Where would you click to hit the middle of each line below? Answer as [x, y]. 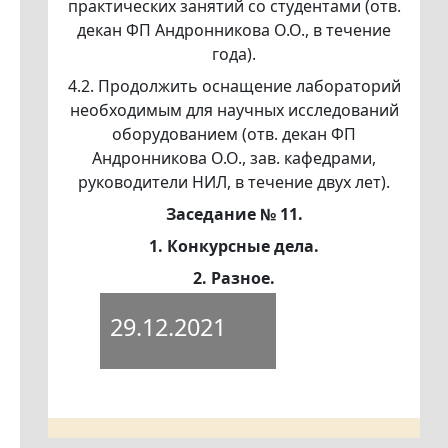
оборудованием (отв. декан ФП [234, 134]
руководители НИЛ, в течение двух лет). [234, 182]
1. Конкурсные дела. [234, 246]
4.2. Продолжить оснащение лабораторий [234, 86]
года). [234, 54]
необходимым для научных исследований [234, 110]
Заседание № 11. [234, 214]
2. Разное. [234, 278]
